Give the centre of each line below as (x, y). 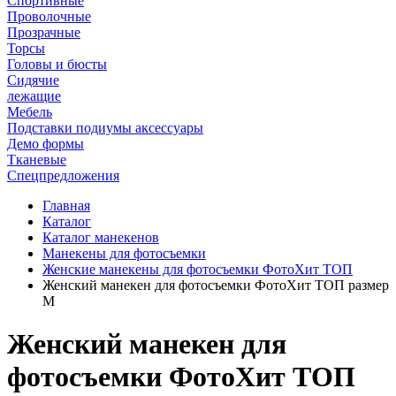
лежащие (34, 95)
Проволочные (49, 16)
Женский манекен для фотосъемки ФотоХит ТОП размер (216, 285)
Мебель (30, 111)
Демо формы (46, 143)
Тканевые (37, 159)
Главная (66, 205)
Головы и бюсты (57, 64)
